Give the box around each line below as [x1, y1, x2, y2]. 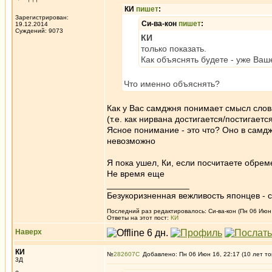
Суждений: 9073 [15, 27, 63, 34]
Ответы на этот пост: [107, 214, 171, 221]
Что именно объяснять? [124, 79, 220, 89]
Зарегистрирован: [15, 14, 69, 21]
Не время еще [107, 169, 165, 178]
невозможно [107, 136, 155, 146]
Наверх [15, 228, 42, 236]
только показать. [141, 44, 206, 53]
